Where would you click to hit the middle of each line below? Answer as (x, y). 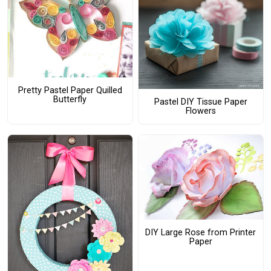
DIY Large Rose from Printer (201, 232)
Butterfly (70, 100)
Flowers (201, 111)
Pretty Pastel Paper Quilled (70, 91)
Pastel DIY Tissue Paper (201, 102)
